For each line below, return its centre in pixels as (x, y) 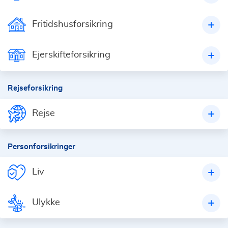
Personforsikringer (41, 146)
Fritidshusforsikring (73, 24)
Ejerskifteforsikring (71, 55)
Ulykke (46, 202)
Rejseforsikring (35, 88)
